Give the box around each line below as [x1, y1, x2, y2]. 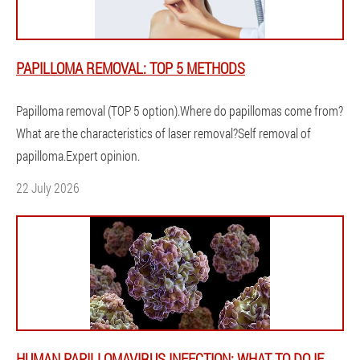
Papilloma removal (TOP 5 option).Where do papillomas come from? [16, 101, 343, 119]
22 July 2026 [16, 178, 80, 196]
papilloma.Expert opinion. [16, 146, 140, 164]
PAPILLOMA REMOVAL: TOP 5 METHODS [16, 57, 245, 78]
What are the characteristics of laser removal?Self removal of [16, 124, 311, 141]
